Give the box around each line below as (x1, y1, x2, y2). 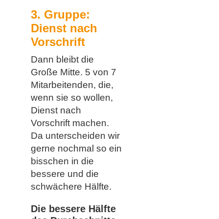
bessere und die (30, 169, 99, 179)
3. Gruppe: (30, 7, 90, 21)
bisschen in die (30, 156, 94, 167)
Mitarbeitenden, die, (30, 80, 113, 90)
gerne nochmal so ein (30, 143, 122, 154)
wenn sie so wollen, (30, 92, 113, 103)
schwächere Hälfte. (30, 181, 111, 192)
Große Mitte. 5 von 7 (30, 67, 116, 78)
